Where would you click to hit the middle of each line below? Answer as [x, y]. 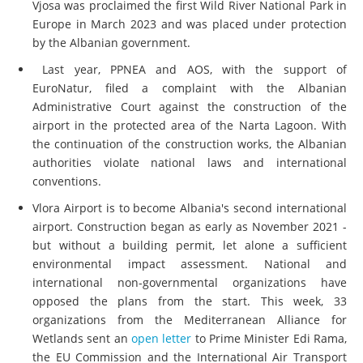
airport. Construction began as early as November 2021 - [190, 226]
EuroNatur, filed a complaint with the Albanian [190, 88]
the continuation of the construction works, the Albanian [190, 143]
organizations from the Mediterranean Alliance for [190, 319]
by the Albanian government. [111, 42]
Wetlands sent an [82, 338]
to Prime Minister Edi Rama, [269, 338]
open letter [162, 338]
